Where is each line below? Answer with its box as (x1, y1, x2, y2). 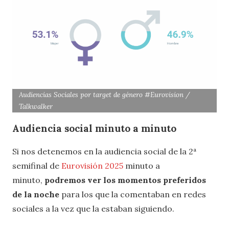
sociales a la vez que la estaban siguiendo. (12, 203, 174, 214)
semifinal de (12, 160, 61, 171)
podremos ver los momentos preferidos (44, 174, 206, 185)
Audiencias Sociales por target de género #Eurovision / (19, 90, 191, 100)
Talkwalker (19, 102, 53, 111)
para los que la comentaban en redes (59, 189, 206, 199)
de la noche (12, 189, 59, 199)
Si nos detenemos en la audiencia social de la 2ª (12, 146, 197, 156)
